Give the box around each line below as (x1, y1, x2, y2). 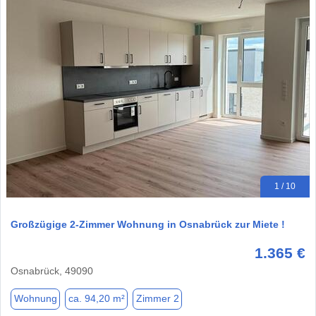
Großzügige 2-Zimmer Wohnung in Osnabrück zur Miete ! (11, 218, 285, 230)
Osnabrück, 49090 (11, 265, 93, 276)
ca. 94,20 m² (68, 293, 125, 305)
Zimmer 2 (135, 293, 179, 305)
